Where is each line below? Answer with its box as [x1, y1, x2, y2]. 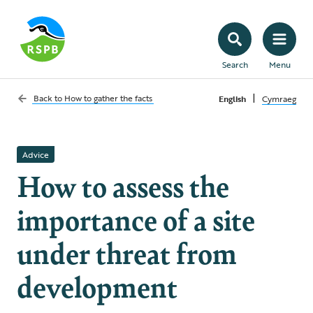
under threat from [17, 232, 237, 272]
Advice [22, 148, 49, 161]
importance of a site [17, 198, 255, 239]
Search [221, 58, 248, 71]
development [17, 265, 177, 306]
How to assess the [17, 165, 229, 205]
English [219, 92, 246, 105]
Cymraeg [262, 92, 296, 105]
